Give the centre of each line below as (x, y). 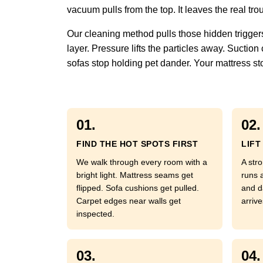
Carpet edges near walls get (129, 201)
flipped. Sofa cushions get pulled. (138, 188)
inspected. (95, 214)
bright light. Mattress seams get (135, 175)
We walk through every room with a (142, 162)
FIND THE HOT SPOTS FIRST (137, 144)
